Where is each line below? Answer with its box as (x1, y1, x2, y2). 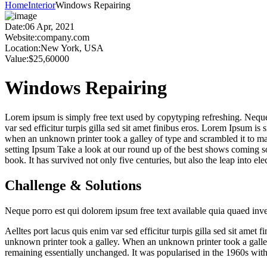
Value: (5, 53, 29, 64)
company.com (37, 32, 89, 42)
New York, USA (41, 42, 104, 53)
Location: (5, 42, 41, 53)
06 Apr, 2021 (25, 21, 74, 32)
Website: (5, 32, 37, 42)
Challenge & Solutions (5, 177, 141, 193)
